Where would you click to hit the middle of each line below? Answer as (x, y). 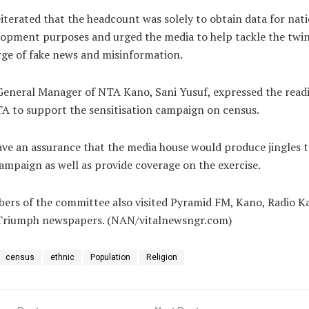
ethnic (62, 257)
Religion (161, 257)
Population (110, 257)
